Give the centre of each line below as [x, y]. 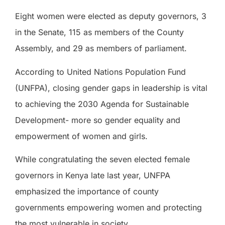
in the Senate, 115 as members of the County [99, 32]
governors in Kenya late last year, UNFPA [93, 176]
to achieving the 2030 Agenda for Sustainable [102, 104]
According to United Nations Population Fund [100, 72]
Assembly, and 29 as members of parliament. [101, 48]
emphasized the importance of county [87, 192]
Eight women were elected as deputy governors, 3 [111, 16]
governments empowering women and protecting [108, 208]
